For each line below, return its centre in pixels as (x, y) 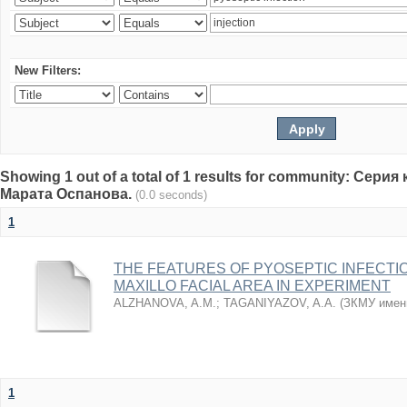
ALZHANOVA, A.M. (165, 303)
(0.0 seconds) (171, 195)
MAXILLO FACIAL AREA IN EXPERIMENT (252, 286)
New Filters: (48, 70)
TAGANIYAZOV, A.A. (280, 303)
